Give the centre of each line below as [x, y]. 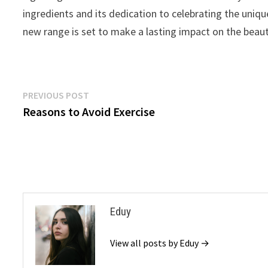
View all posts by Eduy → [160, 243]
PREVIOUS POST [56, 95]
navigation [61, 120]
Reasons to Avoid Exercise [89, 111]
